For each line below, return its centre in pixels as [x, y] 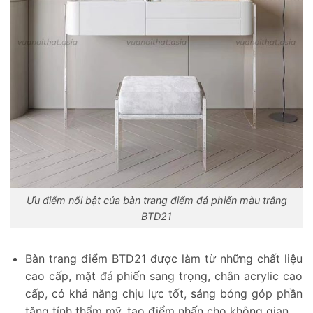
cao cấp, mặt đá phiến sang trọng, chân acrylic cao [163, 276]
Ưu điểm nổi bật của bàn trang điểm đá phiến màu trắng [156, 200]
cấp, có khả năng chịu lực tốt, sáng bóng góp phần [163, 294]
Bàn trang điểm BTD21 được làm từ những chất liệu [163, 259]
